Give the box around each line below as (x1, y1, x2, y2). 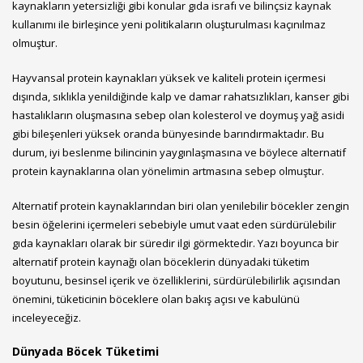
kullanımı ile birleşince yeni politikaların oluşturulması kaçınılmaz (12, 16, 326, 32)
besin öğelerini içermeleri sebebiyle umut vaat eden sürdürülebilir (12, 216, 336, 232)
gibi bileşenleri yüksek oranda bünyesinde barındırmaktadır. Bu (12, 126, 324, 141)
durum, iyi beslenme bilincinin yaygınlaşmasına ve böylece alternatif (12, 144, 346, 160)
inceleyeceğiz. (12, 310, 81, 325)
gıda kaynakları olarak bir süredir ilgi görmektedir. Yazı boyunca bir (12, 235, 339, 250)
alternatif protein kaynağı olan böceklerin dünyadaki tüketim (12, 254, 310, 269)
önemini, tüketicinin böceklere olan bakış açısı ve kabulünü (12, 291, 300, 306)
